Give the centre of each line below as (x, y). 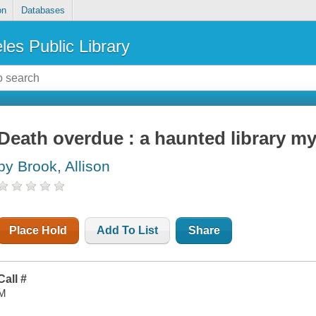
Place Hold (38, 231)
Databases (43, 11)
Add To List (128, 231)
